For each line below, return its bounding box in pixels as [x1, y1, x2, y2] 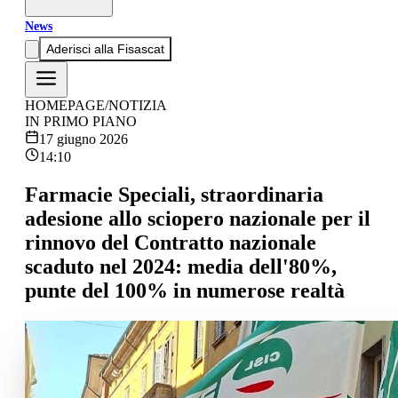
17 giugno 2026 [39, 131, 128, 147]
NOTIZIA [108, 98, 167, 113]
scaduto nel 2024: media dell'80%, [25, 254, 337, 278]
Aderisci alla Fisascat [46, 42, 164, 56]
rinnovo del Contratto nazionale [25, 230, 316, 254]
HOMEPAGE [25, 98, 105, 113]
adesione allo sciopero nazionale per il [25, 206, 370, 230]
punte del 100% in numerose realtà [25, 278, 345, 302]
